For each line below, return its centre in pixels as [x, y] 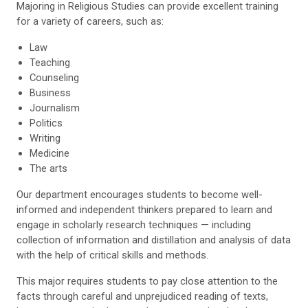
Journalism [55, 108]
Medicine [50, 154]
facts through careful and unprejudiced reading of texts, [142, 297]
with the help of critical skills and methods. [112, 255]
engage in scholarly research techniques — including [134, 225]
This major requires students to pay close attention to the [147, 282]
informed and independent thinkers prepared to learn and [144, 210]
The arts [49, 169]
